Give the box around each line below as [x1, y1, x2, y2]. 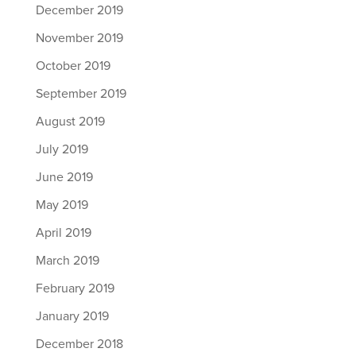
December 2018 [35, 338, 123, 350]
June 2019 [35, 171, 93, 184]
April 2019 [35, 226, 91, 239]
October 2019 [35, 60, 110, 72]
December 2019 [35, 4, 123, 17]
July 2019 [35, 143, 88, 156]
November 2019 [35, 32, 123, 44]
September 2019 [35, 87, 126, 100]
